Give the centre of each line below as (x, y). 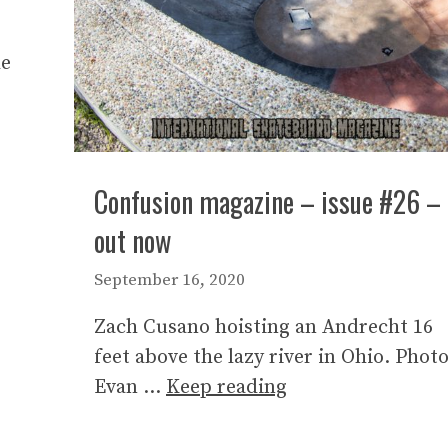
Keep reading (226, 388)
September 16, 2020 (169, 280)
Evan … (130, 388)
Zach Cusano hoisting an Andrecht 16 (263, 328)
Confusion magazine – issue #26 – (267, 201)
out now (132, 240)
